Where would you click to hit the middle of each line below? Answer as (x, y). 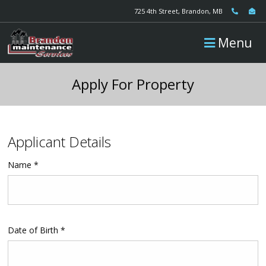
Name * (23, 165)
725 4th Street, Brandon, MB (178, 11)
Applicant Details (59, 142)
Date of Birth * (36, 230)
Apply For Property (133, 84)
